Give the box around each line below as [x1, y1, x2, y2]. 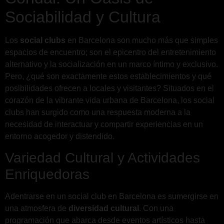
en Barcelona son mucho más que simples [65, 35, 218, 44]
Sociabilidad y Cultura [5, 7, 160, 26]
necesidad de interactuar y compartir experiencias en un [5, 119, 203, 128]
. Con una [139, 204, 173, 213]
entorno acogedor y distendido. [5, 131, 114, 140]
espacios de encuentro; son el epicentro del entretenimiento [5, 47, 216, 56]
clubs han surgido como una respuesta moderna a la [5, 107, 190, 116]
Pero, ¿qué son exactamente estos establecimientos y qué [5, 71, 211, 80]
